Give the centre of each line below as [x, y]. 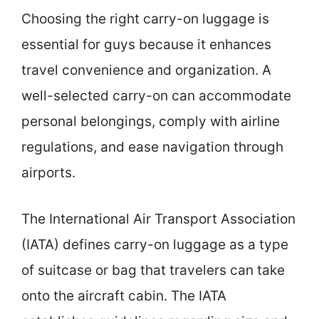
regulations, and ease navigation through [152, 147]
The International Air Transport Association [158, 219]
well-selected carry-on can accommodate [156, 96]
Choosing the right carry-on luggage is [145, 19]
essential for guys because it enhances [146, 45]
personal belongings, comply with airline [151, 121]
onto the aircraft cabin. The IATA [124, 296]
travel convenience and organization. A [146, 70]
